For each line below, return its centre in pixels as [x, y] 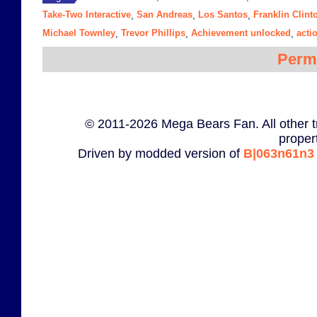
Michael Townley [79, 33]
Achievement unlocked [241, 33]
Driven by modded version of [161, 154]
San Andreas [165, 15]
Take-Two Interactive [87, 15]
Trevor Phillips [153, 33]
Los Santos [223, 15]
